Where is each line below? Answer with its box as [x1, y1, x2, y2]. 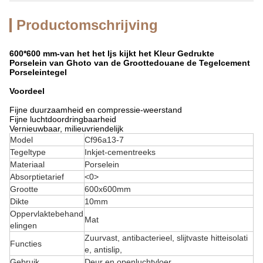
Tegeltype [10, 147, 46, 157]
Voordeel [9, 86, 45, 96]
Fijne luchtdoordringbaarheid [9, 114, 116, 124]
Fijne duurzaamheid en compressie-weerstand [9, 105, 182, 114]
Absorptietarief [10, 172, 64, 181]
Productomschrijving [16, 17, 158, 33]
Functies [10, 239, 42, 248]
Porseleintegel [9, 68, 67, 77]
